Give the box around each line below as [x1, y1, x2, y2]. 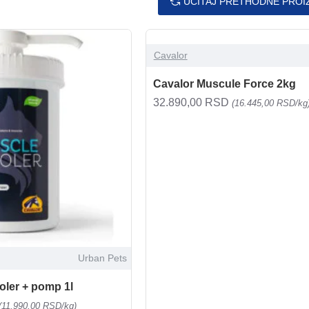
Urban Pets [77, 252, 127, 263]
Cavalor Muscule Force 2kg [152, 78, 296, 90]
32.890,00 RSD [152, 97, 232, 108]
